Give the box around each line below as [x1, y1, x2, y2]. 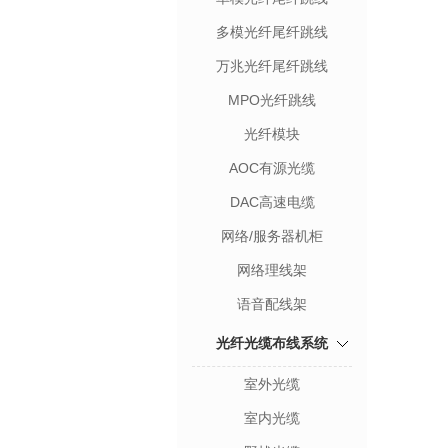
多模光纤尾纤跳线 [216, 24, 328, 40]
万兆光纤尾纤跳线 [216, 58, 328, 74]
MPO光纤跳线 [228, 92, 316, 108]
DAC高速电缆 [229, 194, 315, 210]
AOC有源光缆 [229, 160, 315, 176]
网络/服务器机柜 [221, 228, 323, 244]
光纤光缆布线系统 [216, 335, 328, 351]
